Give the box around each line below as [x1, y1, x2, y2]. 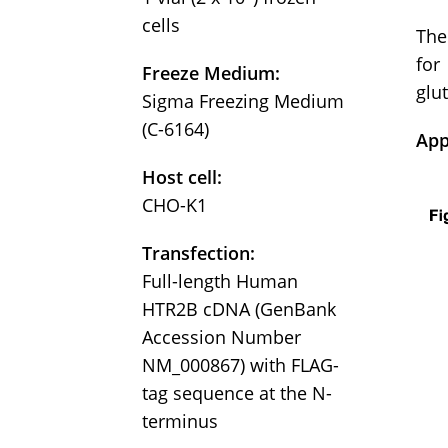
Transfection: [142, 241, 255, 266]
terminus [142, 409, 218, 434]
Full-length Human [142, 269, 298, 294]
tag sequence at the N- [142, 381, 332, 406]
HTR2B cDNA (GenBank [142, 297, 336, 322]
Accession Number [142, 325, 301, 350]
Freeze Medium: [142, 61, 280, 86]
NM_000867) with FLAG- [142, 353, 339, 378]
